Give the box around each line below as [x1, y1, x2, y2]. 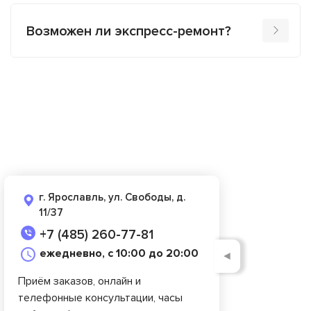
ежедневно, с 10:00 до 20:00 [40, 246, 199, 261]
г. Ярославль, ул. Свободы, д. [39, 191, 185, 204]
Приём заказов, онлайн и [18, 274, 141, 289]
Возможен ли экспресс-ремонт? [26, 23, 231, 40]
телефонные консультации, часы [18, 291, 183, 305]
